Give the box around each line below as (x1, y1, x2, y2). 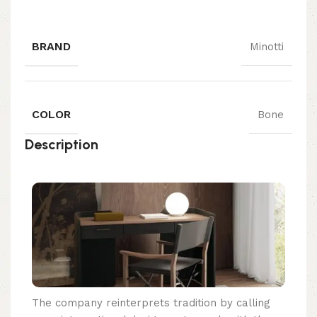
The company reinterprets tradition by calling (32, 296, 270, 309)
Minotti (250, 40, 284, 53)
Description (25, 136, 98, 154)
